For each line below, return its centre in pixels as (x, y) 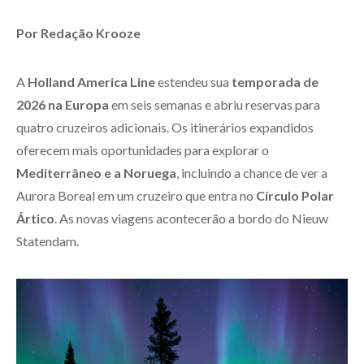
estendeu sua (193, 81)
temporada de (275, 81)
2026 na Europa (63, 104)
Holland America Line (91, 81)
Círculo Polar (295, 195)
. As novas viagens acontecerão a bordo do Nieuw (191, 218)
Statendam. (48, 240)
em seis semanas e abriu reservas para (214, 104)
